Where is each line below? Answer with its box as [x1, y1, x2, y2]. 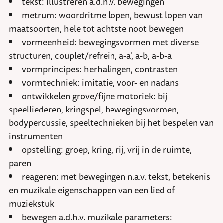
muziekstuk [9, 196, 54, 211]
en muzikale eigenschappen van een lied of [9, 183, 175, 197]
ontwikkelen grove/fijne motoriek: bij [22, 89, 167, 103]
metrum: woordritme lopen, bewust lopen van [22, 8, 203, 22]
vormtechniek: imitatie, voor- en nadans [22, 75, 179, 90]
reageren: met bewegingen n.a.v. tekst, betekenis [22, 169, 210, 184]
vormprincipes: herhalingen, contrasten [22, 62, 178, 76]
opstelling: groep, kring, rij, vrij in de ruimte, [22, 142, 192, 157]
